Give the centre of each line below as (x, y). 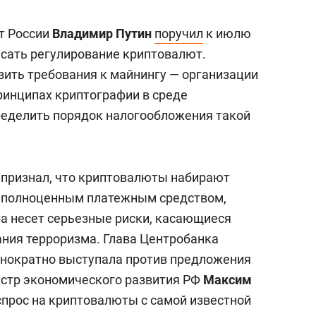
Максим (227, 280)
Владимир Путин (102, 34)
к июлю (227, 34)
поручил (179, 34)
